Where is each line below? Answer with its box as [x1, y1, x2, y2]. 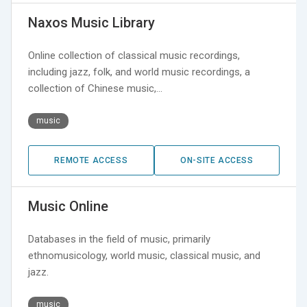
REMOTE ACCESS [54, 156, 128, 166]
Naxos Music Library [28, 14, 155, 32]
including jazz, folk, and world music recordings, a [28, 66, 250, 79]
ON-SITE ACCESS [180, 156, 254, 166]
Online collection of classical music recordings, [28, 49, 240, 62]
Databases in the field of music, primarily [28, 233, 210, 246]
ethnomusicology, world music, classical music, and [28, 249, 260, 262]
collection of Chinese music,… [28, 82, 162, 95]
